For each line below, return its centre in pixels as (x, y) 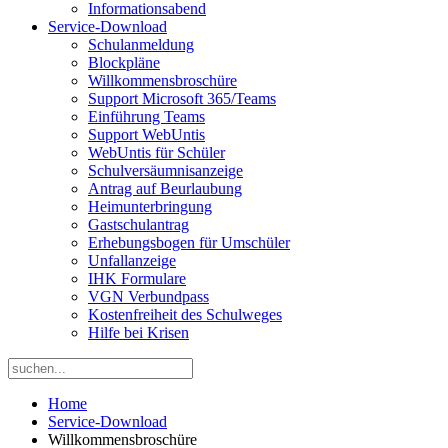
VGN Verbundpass (148, 296)
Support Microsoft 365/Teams (182, 98)
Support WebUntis (146, 134)
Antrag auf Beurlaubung (165, 188)
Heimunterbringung (150, 206)
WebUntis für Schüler (156, 152)
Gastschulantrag (138, 224)
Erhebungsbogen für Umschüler (189, 242)
